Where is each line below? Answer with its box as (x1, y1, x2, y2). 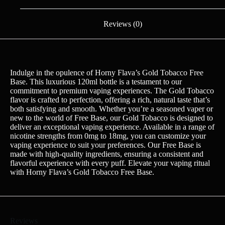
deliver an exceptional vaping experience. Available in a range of (10, 123, 214, 132)
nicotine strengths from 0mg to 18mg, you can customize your (10, 132, 206, 141)
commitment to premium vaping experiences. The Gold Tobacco (10, 86, 214, 95)
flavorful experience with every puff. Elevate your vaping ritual (10, 159, 210, 168)
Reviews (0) (103, 19, 142, 28)
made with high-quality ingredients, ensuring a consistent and (10, 150, 203, 159)
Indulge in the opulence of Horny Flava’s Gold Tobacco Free (10, 68, 203, 77)
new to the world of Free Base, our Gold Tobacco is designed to (10, 114, 213, 123)
